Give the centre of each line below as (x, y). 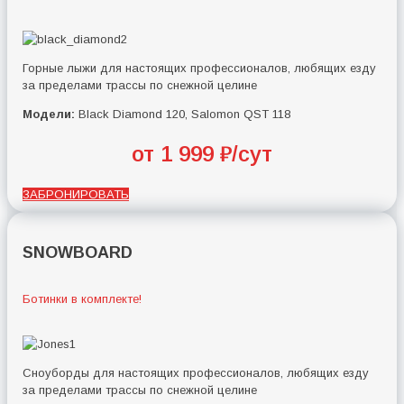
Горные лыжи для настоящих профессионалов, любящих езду (200, 69)
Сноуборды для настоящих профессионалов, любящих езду (196, 372)
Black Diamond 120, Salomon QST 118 (183, 115)
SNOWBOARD (78, 253)
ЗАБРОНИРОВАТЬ (76, 195)
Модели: (49, 115)
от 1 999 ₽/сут (202, 154)
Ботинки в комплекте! (83, 299)
